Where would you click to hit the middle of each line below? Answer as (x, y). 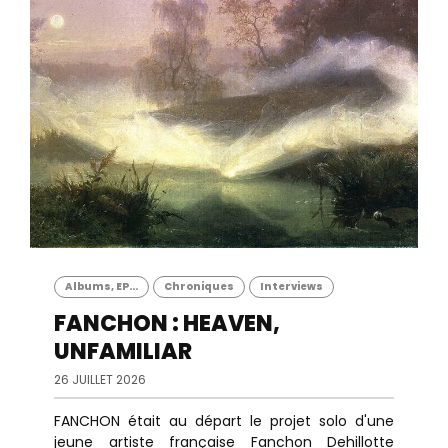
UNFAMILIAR (123, 351)
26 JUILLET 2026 (100, 379)
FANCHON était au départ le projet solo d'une (224, 421)
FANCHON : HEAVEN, (167, 323)
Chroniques (199, 286)
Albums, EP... (101, 286)
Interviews (291, 286)
